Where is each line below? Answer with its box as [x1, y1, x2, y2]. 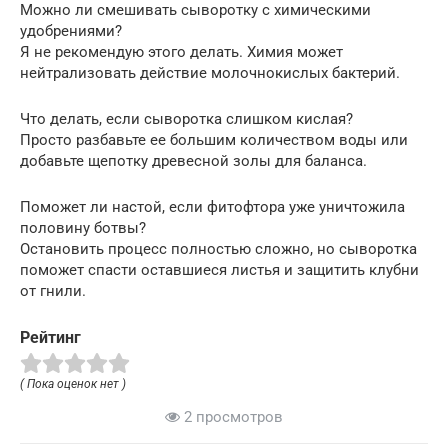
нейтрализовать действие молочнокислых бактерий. [20, 63, 400, 82]
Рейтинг [20, 327, 81, 347]
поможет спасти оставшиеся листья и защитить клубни [20, 260, 419, 279]
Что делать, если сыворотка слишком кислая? [20, 109, 353, 128]
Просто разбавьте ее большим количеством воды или [20, 130, 408, 149]
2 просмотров [180, 408, 283, 427]
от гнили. [20, 281, 86, 300]
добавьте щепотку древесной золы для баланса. [20, 151, 367, 170]
